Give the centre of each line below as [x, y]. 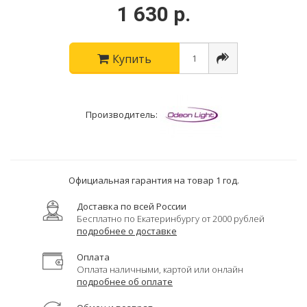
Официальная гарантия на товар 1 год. [153, 180]
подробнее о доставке [127, 231]
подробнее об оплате [125, 282]
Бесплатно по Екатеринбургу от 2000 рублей [171, 219]
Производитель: [121, 115]
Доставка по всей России [132, 206]
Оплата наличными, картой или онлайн [160, 269]
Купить [132, 59]
